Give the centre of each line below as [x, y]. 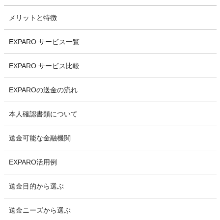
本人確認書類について [43, 114]
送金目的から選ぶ [36, 186]
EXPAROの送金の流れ [43, 90]
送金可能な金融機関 [40, 138]
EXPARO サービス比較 [44, 66]
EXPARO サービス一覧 [44, 42]
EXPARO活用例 [33, 162]
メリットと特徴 [33, 18]
